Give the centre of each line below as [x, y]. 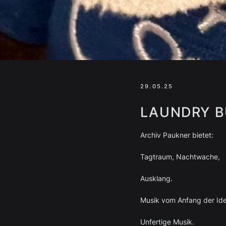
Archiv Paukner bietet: [177, 135]
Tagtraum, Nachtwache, [180, 157]
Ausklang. [156, 178]
